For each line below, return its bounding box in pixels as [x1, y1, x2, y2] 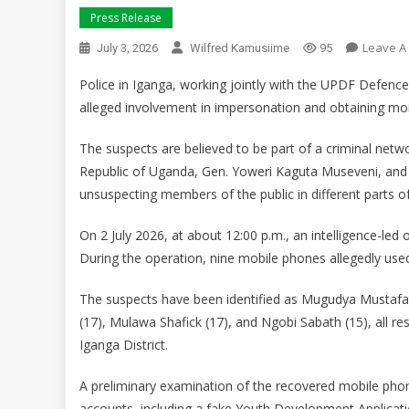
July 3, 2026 [97, 40, 158, 55]
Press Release [90, 9, 162, 26]
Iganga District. [79, 335, 168, 353]
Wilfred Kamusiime [190, 40, 289, 55]
